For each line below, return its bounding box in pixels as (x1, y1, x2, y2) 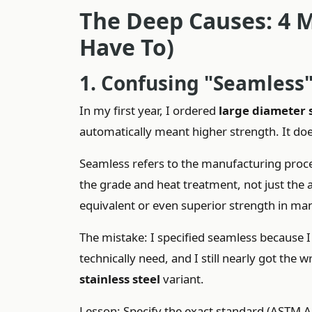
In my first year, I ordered (79, 102, 219, 118)
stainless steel (79, 271, 160, 287)
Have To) (79, 32, 174, 62)
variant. (160, 271, 204, 287)
